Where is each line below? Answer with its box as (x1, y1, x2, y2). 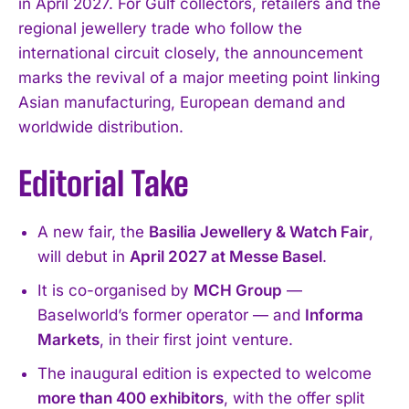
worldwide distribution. (18, 117, 184, 136)
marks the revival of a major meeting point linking (18, 68, 380, 87)
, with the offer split (224, 388, 365, 407)
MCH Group (194, 280, 282, 299)
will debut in (37, 246, 130, 266)
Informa (305, 305, 363, 324)
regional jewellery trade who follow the (18, 18, 302, 37)
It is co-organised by (37, 280, 194, 299)
